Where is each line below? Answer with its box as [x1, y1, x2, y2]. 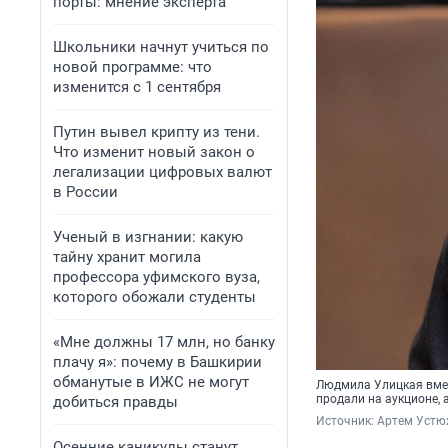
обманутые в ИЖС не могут [53, 373, 249, 391]
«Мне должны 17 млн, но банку [53, 333, 275, 351]
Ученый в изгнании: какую [53, 228, 243, 246]
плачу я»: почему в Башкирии [53, 353, 262, 371]
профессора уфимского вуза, [53, 268, 260, 286]
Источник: [316, 414, 377, 429]
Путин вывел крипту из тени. [53, 123, 260, 141]
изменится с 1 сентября [53, 78, 221, 96]
